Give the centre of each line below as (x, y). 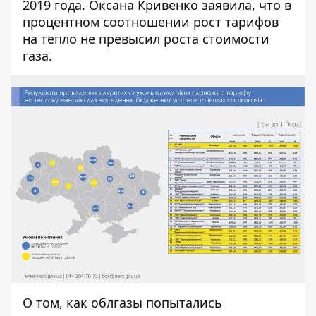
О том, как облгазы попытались (122, 303)
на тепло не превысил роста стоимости (146, 39)
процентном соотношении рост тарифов (151, 22)
